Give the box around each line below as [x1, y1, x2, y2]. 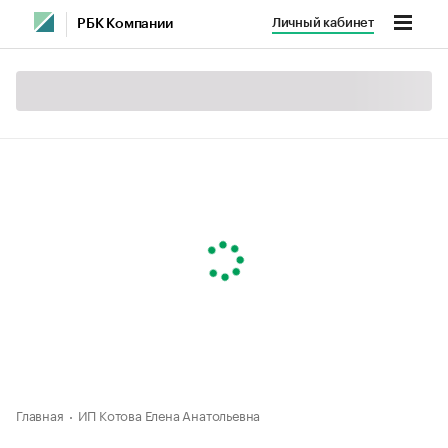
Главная [16, 404, 64, 424]
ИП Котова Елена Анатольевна [77, 404, 261, 424]
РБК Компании [77, 17, 173, 31]
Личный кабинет [271, 16, 374, 29]
